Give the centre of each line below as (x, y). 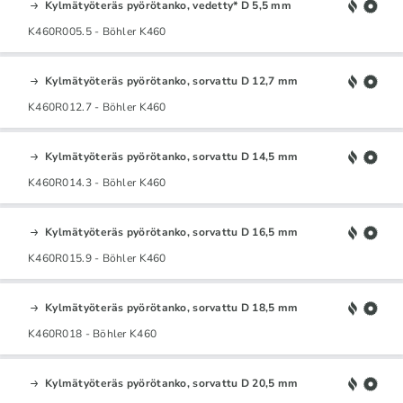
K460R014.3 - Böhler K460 (97, 182)
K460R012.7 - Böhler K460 (97, 107)
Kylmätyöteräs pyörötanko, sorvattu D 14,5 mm (172, 156)
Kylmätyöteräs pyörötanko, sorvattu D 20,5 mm (172, 383)
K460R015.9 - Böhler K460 (97, 258)
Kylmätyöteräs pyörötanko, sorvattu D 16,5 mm (172, 232)
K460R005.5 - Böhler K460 (97, 31)
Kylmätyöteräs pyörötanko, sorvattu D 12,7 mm (172, 81)
